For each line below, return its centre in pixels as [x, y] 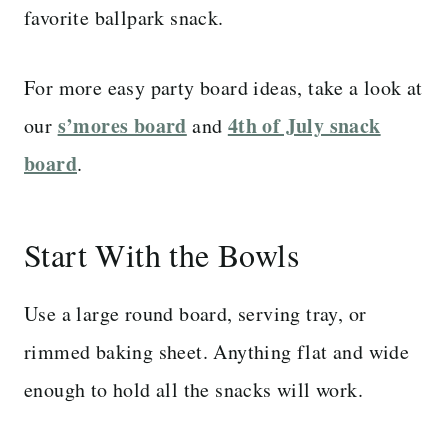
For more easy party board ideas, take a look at [223, 87]
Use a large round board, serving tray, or [195, 313]
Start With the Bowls [161, 254]
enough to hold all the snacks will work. [193, 389]
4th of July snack [304, 125]
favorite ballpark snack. [124, 17]
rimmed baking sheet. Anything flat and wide [217, 351]
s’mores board [122, 125]
